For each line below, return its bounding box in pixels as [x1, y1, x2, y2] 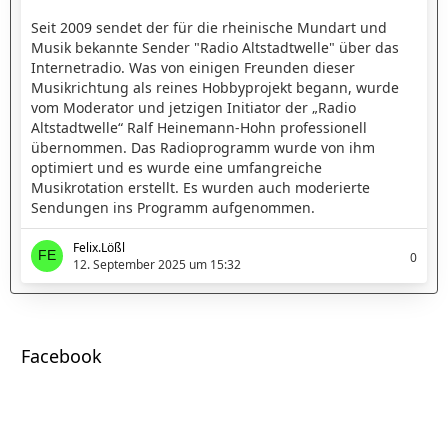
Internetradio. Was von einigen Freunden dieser [31, 58, 355, 77]
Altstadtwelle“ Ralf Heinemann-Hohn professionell [31, 118, 367, 137]
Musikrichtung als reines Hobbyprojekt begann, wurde [31, 78, 399, 97]
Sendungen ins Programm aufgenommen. [31, 198, 315, 217]
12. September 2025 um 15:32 [73, 256, 241, 273]
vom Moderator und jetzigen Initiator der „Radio [31, 98, 356, 117]
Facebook [21, 344, 102, 368]
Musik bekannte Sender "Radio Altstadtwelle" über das [31, 38, 399, 57]
